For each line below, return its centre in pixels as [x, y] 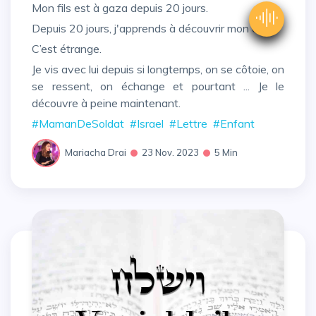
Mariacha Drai [96, 153]
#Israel [147, 123]
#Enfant [234, 123]
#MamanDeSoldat [78, 123]
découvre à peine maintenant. [106, 103]
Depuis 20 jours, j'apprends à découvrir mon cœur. [160, 29]
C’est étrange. [71, 48]
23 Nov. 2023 [170, 153]
